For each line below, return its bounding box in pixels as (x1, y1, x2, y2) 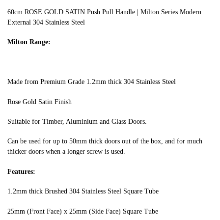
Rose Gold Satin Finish (7, 98, 72, 106)
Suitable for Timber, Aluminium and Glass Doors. (7, 118, 147, 125)
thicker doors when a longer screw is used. (7, 148, 125, 156)
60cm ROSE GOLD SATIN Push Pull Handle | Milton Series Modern (7, 8, 201, 16)
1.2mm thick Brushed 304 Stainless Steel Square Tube (7, 188, 159, 195)
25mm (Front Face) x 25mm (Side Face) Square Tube (7, 207, 158, 215)
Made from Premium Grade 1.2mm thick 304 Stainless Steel (7, 78, 176, 86)
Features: (7, 167, 35, 175)
